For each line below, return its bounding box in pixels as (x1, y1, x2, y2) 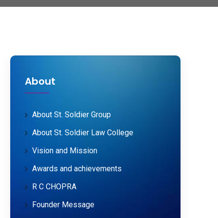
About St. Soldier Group (32, 110, 111, 119)
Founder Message (32, 200, 95, 209)
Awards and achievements (32, 164, 122, 173)
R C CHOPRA (32, 182, 77, 191)
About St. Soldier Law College (32, 128, 134, 137)
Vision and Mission (32, 146, 98, 155)
